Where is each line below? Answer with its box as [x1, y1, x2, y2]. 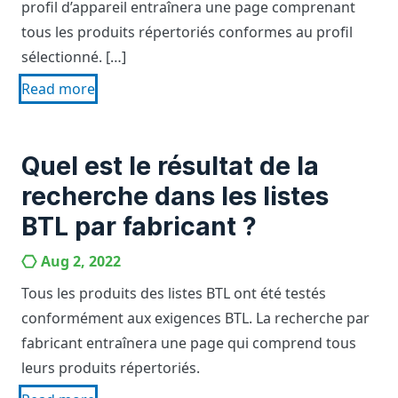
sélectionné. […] [21, 47, 126, 67]
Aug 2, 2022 [41, 251, 121, 271]
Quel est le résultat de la [21, 151, 319, 181]
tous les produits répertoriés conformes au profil [21, 22, 353, 42]
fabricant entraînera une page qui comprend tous [21, 333, 356, 353]
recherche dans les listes [21, 181, 329, 211]
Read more [21, 79, 95, 99]
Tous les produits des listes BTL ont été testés [21, 283, 326, 303]
